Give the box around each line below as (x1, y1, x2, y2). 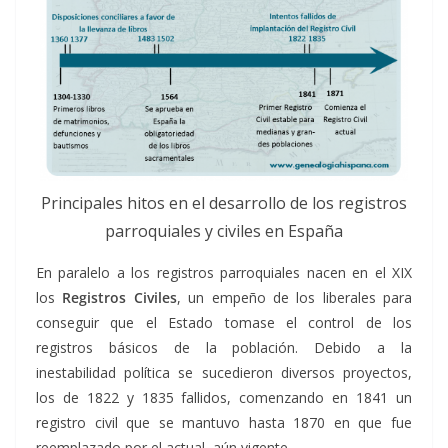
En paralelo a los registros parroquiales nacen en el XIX (36, 263, 412, 283)
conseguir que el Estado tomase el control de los (36, 313, 412, 333)
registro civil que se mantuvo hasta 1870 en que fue (36, 413, 412, 433)
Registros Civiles (62, 288, 177, 308)
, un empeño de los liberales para (176, 288, 412, 308)
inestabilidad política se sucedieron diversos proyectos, (36, 363, 412, 383)
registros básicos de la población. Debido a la (36, 338, 412, 358)
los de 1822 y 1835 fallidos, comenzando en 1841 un (36, 388, 412, 408)
